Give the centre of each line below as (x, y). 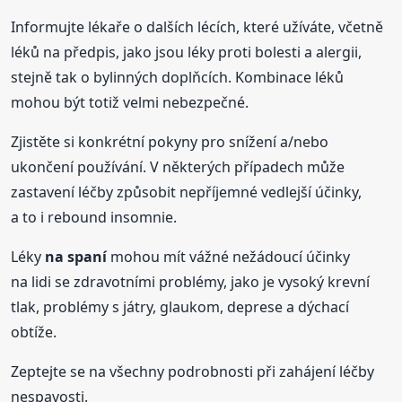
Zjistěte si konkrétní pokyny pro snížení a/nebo (170, 141)
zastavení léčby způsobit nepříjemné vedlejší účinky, (187, 192)
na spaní (76, 256)
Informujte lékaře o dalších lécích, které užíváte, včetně (197, 26)
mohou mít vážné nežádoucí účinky (229, 256)
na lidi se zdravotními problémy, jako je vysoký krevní (191, 281)
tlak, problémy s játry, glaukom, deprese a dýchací (180, 306)
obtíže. (34, 332)
